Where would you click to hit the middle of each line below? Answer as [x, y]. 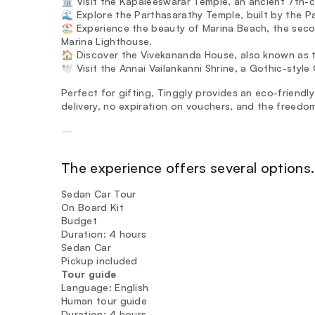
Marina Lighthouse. [107, 41]
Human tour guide [104, 301]
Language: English [105, 287]
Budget [79, 220]
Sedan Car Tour [99, 194]
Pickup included [99, 261]
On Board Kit [92, 207]
